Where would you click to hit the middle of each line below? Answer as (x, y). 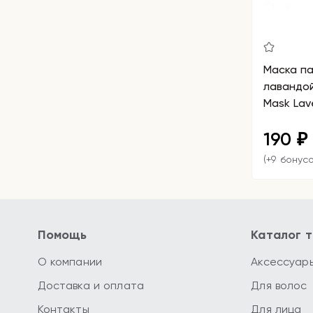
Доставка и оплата (91, 285)
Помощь (62, 235)
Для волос (279, 285)
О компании (70, 262)
